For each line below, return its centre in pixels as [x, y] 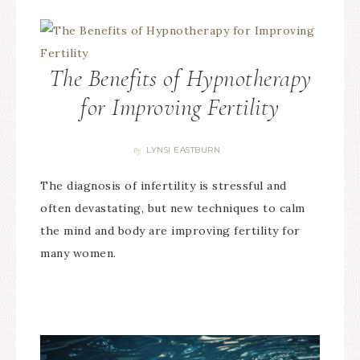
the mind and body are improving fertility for [170, 230]
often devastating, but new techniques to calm [173, 208]
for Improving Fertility [180, 107]
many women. [78, 253]
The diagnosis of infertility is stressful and [164, 185]
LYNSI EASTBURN [184, 149]
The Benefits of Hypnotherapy [180, 78]
